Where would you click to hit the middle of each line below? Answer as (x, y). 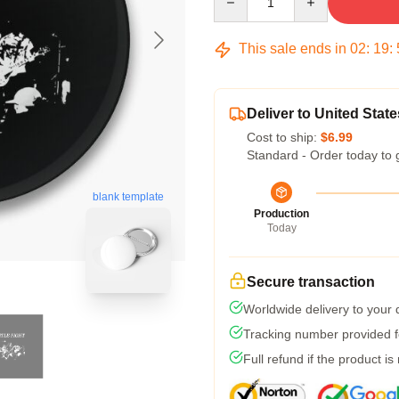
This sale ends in (293, 49)
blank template (128, 197)
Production (281, 214)
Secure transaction (311, 282)
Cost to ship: (284, 137)
